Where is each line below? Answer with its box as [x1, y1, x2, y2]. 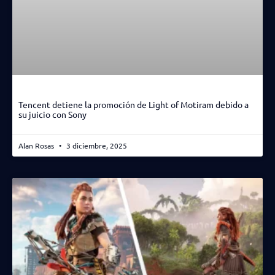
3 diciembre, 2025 [64, 140, 127, 150]
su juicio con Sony [18, 108, 87, 120]
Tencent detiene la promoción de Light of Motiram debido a [18, 98, 249, 110]
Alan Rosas [18, 140, 56, 150]
